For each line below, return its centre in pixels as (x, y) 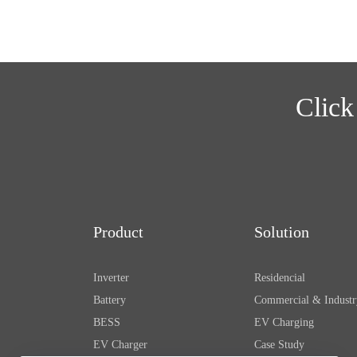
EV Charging (284, 322)
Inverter (112, 277)
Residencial (279, 277)
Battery (110, 300)
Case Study (279, 344)
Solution (281, 231)
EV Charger (121, 344)
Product (119, 231)
